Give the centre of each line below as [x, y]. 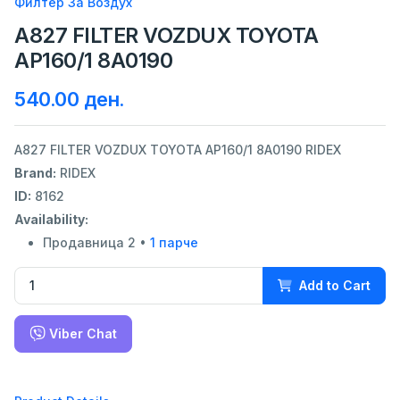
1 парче [174, 243]
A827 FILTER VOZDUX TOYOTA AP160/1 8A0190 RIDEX [178, 150]
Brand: [35, 173]
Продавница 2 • [96, 243]
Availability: [51, 220]
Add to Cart [335, 286]
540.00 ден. [70, 100]
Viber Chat [81, 333]
